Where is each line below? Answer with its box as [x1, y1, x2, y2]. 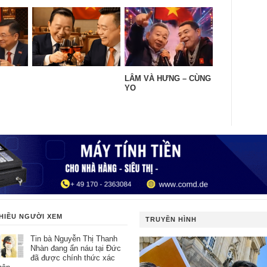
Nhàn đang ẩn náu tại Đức [30, 244, 121, 253]
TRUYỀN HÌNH [145, 216, 197, 223]
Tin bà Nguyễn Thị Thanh [30, 234, 117, 244]
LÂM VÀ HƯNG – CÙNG [125, 73, 211, 83]
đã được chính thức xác [30, 253, 115, 263]
